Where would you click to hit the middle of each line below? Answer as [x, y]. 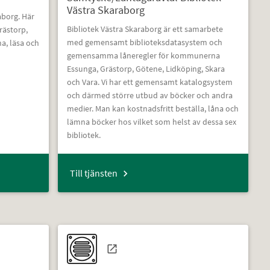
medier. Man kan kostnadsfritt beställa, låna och [152, 108]
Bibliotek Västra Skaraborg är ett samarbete [145, 29]
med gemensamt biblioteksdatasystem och [144, 42]
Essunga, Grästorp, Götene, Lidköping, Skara [146, 68]
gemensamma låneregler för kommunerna [143, 55]
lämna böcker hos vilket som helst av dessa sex [151, 121]
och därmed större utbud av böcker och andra [149, 95]
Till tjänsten [93, 173]
